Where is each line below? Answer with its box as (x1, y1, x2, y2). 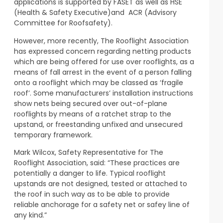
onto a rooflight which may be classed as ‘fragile (14, 77, 183, 88)
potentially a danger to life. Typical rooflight (14, 168, 166, 179)
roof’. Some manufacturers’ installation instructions (14, 88, 193, 98)
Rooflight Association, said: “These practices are (14, 158, 180, 168)
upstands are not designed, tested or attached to (14, 179, 187, 189)
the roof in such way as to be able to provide (14, 189, 170, 200)
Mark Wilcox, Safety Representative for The (14, 147, 163, 158)
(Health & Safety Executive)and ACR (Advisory (14, 7, 177, 18)
